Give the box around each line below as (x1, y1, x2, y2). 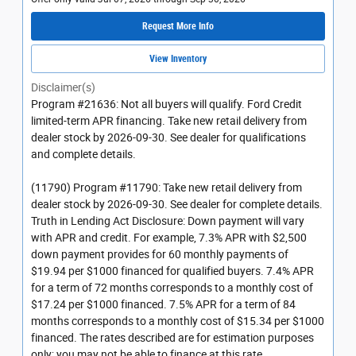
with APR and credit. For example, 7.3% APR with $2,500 (31, 231, 307, 245)
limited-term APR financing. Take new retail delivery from (31, 114, 307, 128)
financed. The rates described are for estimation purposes (31, 331, 314, 345)
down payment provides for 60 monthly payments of (31, 248, 288, 261)
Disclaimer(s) (31, 81, 95, 95)
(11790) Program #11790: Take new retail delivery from (31, 181, 302, 195)
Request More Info (142, 20, 214, 32)
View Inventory (149, 52, 207, 64)
